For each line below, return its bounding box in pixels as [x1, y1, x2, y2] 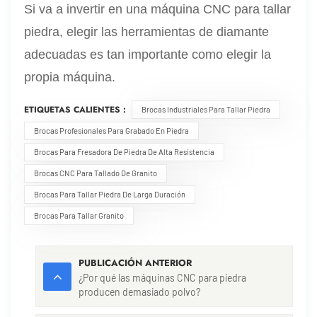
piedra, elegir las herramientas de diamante [24, 24, 270, 39]
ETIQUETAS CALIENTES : [24, 103, 127, 116]
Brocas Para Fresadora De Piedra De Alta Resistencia [33, 146, 214, 156]
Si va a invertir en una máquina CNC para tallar [24, 1, 292, 16]
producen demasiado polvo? [79, 286, 201, 299]
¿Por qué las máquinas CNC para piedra [79, 272, 247, 284]
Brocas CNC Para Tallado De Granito [33, 168, 157, 178]
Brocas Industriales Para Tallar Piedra [141, 104, 270, 114]
